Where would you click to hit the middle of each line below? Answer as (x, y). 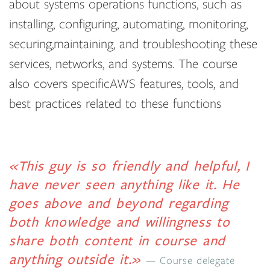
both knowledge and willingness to (120, 222)
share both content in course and (118, 241)
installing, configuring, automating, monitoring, (128, 24)
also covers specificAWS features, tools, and (124, 84)
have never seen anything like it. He (124, 185)
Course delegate (198, 261)
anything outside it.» (77, 260)
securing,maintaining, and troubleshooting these (133, 44)
